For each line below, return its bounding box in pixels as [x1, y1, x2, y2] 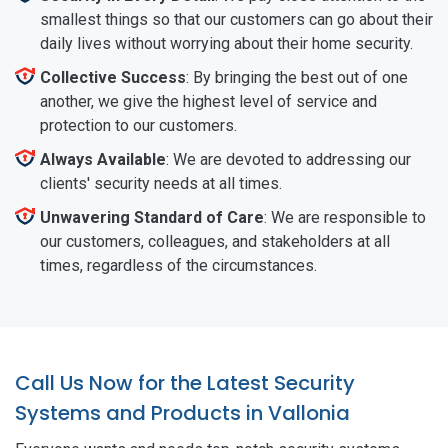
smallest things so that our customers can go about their [40, 9, 433, 29]
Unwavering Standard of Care [40, 207, 264, 227]
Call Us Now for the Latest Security [15, 368, 355, 397]
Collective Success [40, 67, 186, 87]
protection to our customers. [40, 115, 237, 135]
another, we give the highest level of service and [40, 91, 377, 111]
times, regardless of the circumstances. [40, 255, 317, 275]
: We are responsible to [264, 207, 426, 227]
